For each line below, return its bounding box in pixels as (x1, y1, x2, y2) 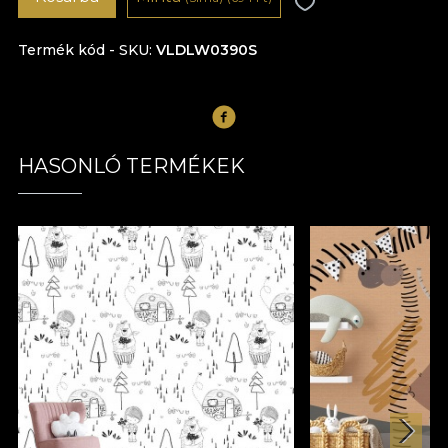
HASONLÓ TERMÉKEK (18, 153, 245, 178)
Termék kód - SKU (18, 40, 149, 59)
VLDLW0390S (156, 40, 257, 59)
